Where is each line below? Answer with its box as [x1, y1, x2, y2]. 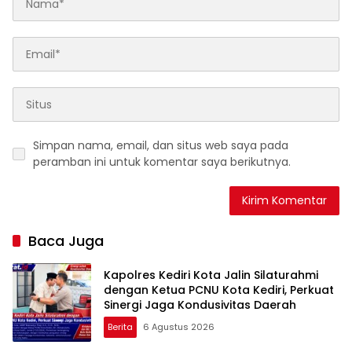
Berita [108, 320, 133, 333]
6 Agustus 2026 [143, 320, 214, 333]
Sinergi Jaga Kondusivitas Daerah [104, 296, 296, 313]
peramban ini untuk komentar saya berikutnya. [33, 154, 291, 170]
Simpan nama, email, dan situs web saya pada [33, 137, 288, 154]
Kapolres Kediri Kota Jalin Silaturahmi [104, 266, 318, 283]
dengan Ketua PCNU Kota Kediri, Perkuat [104, 281, 334, 298]
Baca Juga [28, 231, 104, 251]
